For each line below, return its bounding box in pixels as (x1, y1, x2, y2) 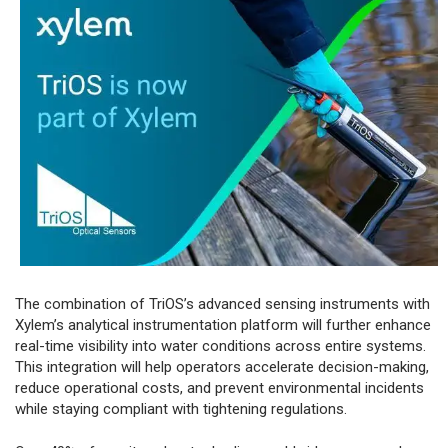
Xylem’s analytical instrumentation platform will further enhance (15, 315, 431, 334)
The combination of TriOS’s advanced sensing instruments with (15, 294, 430, 313)
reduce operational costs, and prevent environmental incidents (15, 378, 424, 397)
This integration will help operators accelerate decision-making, (15, 357, 429, 376)
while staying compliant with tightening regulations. (15, 399, 347, 418)
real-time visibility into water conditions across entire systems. (15, 336, 426, 355)
